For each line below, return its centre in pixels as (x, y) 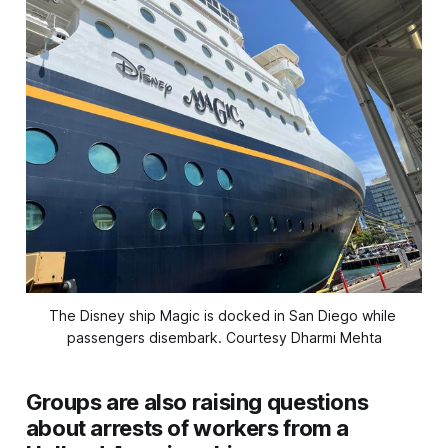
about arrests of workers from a (187, 428)
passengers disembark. (146, 338)
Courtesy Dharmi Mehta (303, 338)
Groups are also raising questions (197, 402)
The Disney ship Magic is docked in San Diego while (222, 316)
